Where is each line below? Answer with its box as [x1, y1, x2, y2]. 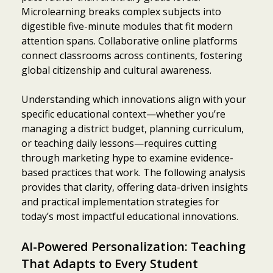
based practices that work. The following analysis [21, 166, 246, 180]
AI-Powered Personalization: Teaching [21, 238, 246, 255]
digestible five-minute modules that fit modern [21, 19, 233, 34]
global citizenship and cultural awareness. [21, 63, 211, 77]
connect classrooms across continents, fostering [21, 49, 243, 63]
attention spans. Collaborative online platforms [21, 34, 238, 48]
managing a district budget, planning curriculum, [21, 122, 244, 136]
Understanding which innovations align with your [21, 93, 246, 107]
